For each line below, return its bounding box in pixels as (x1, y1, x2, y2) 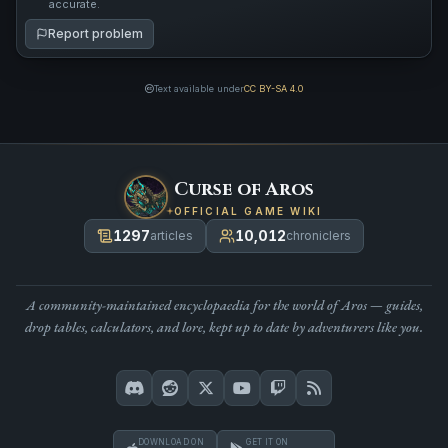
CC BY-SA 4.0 (244, 82, 303, 94)
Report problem (48, 25, 143, 41)
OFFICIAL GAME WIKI (173, 204, 323, 217)
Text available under (154, 82, 244, 94)
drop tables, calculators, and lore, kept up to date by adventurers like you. (25, 317, 423, 336)
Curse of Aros (173, 176, 314, 202)
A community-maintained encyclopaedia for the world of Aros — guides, (25, 295, 423, 314)
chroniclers (286, 227, 351, 243)
